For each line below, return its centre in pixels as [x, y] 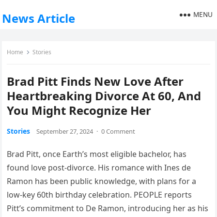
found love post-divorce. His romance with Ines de [99, 168]
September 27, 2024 [65, 131]
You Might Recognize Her [79, 110]
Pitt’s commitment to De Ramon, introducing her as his [108, 208]
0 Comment [118, 131]
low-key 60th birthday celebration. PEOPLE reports [100, 195]
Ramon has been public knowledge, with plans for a [102, 181]
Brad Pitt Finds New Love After [95, 81]
